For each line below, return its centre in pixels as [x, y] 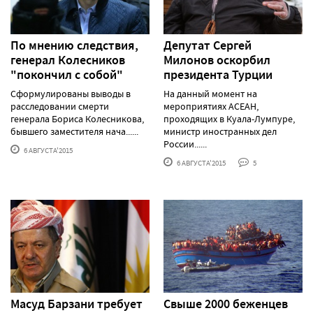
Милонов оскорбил [217, 60]
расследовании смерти [60, 107]
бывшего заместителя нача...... [74, 132]
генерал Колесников [68, 60]
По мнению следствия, [74, 46]
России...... [185, 144]
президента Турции [218, 75]
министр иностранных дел [220, 132]
